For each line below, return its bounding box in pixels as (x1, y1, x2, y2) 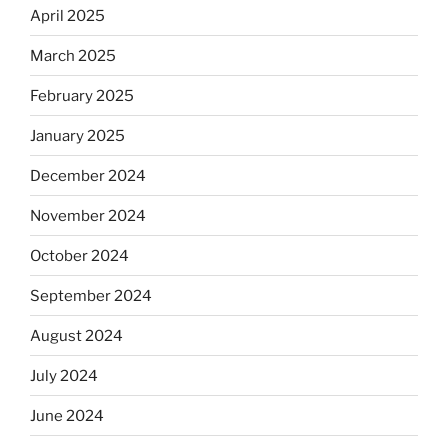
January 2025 (30, 126, 125, 145)
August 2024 (30, 326, 123, 345)
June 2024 (30, 406, 104, 425)
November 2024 (30, 206, 146, 225)
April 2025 (30, 6, 105, 25)
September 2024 (30, 286, 152, 305)
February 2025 (30, 86, 134, 105)
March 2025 (30, 46, 116, 65)
